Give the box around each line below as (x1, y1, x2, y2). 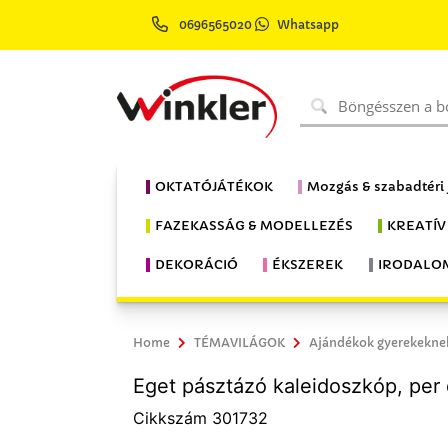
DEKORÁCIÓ (154, 256, 238, 273)
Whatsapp (277, 17, 340, 32)
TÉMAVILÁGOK (194, 335, 285, 350)
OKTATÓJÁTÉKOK (154, 178, 273, 195)
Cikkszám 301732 (133, 408, 268, 428)
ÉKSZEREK (272, 256, 344, 273)
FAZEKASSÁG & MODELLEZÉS (154, 217, 353, 234)
